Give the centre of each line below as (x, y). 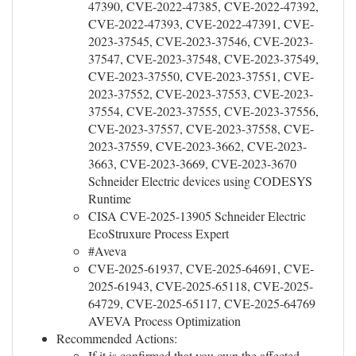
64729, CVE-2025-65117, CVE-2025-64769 (202, 303)
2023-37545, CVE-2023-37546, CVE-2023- (201, 41)
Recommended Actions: (117, 338)
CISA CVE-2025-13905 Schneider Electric (197, 216)
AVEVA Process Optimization (164, 321)
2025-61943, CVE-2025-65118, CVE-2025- (201, 286)
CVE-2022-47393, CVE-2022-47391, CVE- (201, 23)
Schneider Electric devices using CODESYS (200, 181)
